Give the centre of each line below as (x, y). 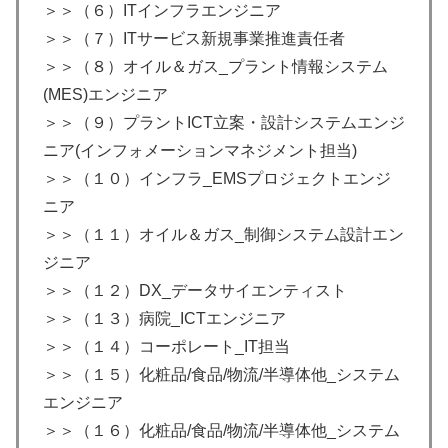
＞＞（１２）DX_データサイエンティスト (195, 291)
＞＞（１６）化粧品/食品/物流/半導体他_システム (221, 431)
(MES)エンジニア (105, 95)
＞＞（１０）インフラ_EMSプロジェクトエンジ (217, 179)
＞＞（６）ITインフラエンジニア (162, 11)
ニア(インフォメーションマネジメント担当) (200, 151)
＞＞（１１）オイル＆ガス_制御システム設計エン (223, 235)
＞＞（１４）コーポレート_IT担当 (166, 347)
